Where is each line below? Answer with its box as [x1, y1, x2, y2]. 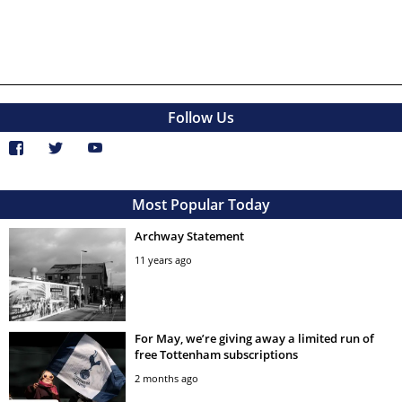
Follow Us [168, 107, 234, 127]
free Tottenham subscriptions [135, 345, 298, 363]
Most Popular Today [132, 194, 270, 214]
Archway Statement [135, 227, 244, 244]
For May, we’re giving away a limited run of [135, 329, 374, 346]
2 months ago [135, 371, 198, 385]
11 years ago [135, 252, 192, 267]
